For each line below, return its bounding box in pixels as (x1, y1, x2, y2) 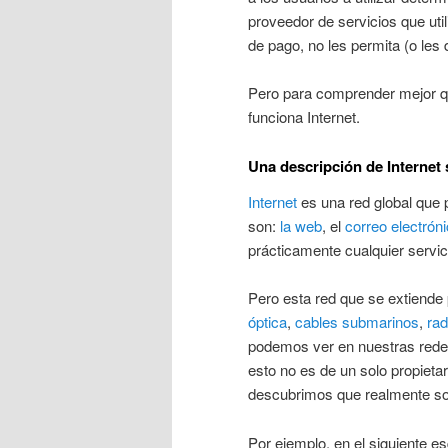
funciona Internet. (248, 106, 360, 128)
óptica (248, 311, 287, 333)
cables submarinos (295, 311, 419, 333)
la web (280, 214, 322, 236)
